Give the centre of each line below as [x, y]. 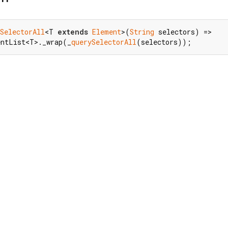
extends [73, 32]
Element [107, 32]
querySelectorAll [104, 42]
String [142, 32]
